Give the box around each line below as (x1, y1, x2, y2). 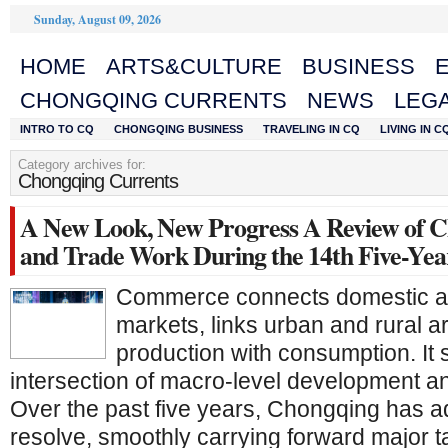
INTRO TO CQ (20, 123, 94, 135)
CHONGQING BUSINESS (114, 123, 243, 135)
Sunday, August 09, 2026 (34, 11, 161, 28)
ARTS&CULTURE (106, 54, 282, 79)
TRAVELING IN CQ (263, 123, 360, 135)
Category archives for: (18, 157, 146, 172)
